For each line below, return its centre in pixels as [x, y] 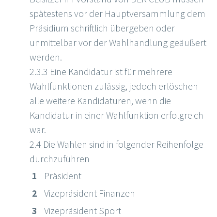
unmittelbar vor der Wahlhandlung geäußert [118, 43]
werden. [46, 57]
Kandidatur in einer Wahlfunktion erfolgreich [116, 115]
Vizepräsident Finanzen [90, 193]
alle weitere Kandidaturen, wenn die [100, 101]
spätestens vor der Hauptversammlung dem [117, 14]
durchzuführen [60, 159]
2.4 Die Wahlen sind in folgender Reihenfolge [116, 144]
